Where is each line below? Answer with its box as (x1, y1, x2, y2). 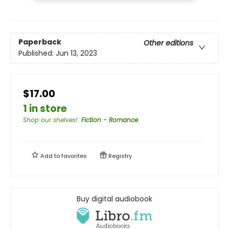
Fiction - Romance (81, 115, 138, 124)
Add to (39, 151, 61, 160)
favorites (61, 151, 87, 160)
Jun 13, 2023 (56, 48, 97, 58)
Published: (18, 48, 56, 58)
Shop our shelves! (23, 115, 78, 124)
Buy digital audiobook (77, 193, 152, 204)
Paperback (18, 36, 61, 47)
